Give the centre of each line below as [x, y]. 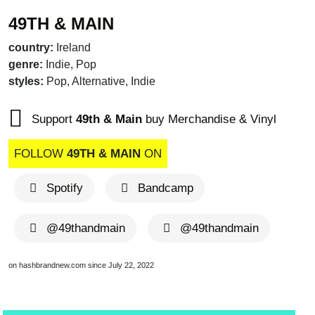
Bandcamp [165, 188]
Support [52, 120]
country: [31, 48]
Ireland [73, 48]
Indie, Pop [71, 65]
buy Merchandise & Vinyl [209, 120]
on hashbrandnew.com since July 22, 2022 [81, 265]
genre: [26, 65]
